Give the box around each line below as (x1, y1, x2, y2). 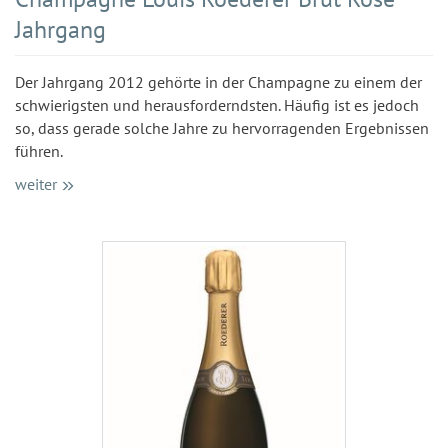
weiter (15, 174, 57, 195)
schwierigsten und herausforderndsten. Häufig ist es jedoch (15, 95, 419, 116)
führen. (15, 141, 63, 162)
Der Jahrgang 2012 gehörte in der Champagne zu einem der (15, 72, 422, 93)
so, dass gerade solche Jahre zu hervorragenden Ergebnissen (15, 118, 429, 139)
